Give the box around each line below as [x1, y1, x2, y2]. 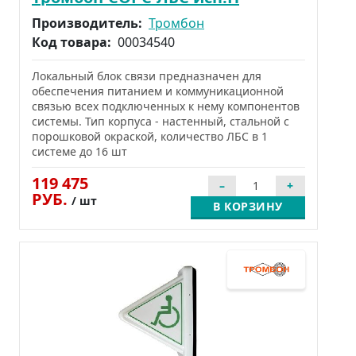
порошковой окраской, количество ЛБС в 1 [32, 129, 268, 145]
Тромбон [149, 14, 204, 33]
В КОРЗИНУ [213, 199, 283, 215]
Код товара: [32, 33, 114, 52]
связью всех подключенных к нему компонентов [32, 99, 300, 114]
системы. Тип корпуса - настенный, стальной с [32, 114, 289, 130]
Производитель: [32, 14, 145, 33]
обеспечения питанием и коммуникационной [32, 83, 284, 99]
